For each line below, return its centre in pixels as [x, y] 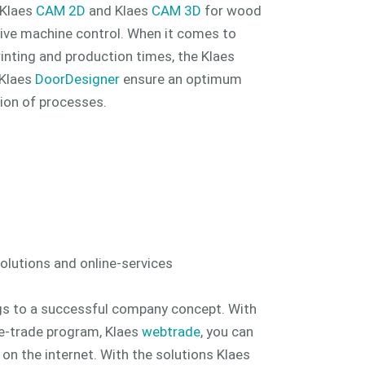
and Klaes [119, 11]
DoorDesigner [77, 79]
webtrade [171, 332]
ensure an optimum [181, 79]
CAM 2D [61, 11]
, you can [227, 332]
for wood [231, 11]
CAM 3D [176, 11]
